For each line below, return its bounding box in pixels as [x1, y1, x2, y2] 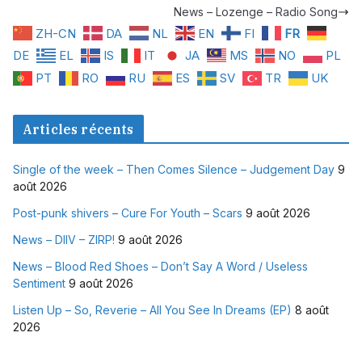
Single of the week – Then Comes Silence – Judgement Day [13, 162, 335, 177]
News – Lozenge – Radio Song [174, 5, 338, 19]
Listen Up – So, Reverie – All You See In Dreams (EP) [13, 303, 292, 318]
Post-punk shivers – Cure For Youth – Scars [13, 206, 242, 221]
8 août [295, 303, 329, 318]
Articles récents [23, 121, 134, 138]
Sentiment [13, 276, 65, 291]
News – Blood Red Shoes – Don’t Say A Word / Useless [13, 259, 308, 274]
